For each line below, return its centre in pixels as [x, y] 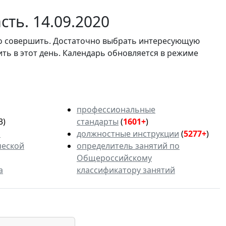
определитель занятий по [128, 146]
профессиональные [116, 109]
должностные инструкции [128, 133]
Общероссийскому [114, 158]
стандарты [98, 121]
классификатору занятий [126, 170]
